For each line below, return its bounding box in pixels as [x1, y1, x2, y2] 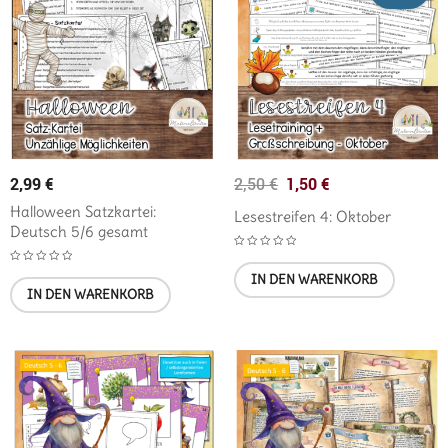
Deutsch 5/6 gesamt [10, 222, 148, 242]
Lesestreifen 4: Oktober [234, 207, 391, 227]
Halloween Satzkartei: [10, 202, 156, 222]
